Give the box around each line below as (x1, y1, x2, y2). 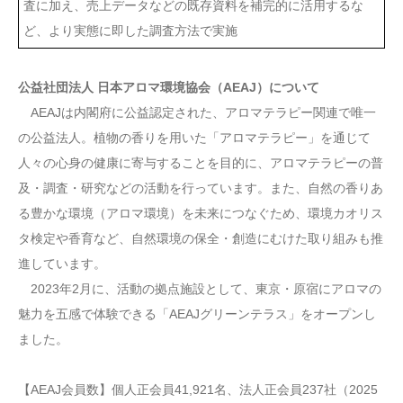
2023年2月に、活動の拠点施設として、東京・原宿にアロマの (18, 282, 381, 297)
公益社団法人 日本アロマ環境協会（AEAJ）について (18, 80, 319, 95)
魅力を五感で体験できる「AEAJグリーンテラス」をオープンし (18, 307, 376, 322)
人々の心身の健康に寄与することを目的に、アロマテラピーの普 (18, 156, 383, 171)
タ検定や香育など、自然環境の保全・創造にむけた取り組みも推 (18, 231, 383, 246)
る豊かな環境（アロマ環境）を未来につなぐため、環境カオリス (18, 206, 383, 221)
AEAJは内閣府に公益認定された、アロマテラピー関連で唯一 (18, 105, 376, 121)
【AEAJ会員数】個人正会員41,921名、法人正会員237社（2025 (18, 382, 378, 398)
